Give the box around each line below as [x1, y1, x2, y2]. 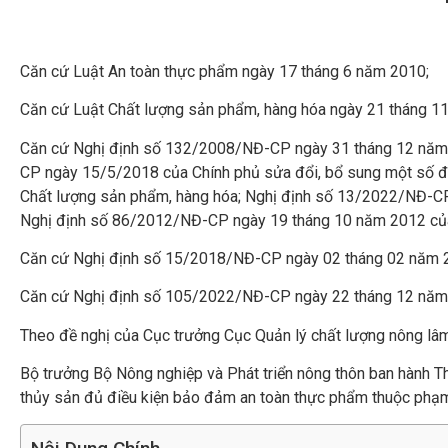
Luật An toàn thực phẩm [73, 61, 238, 81]
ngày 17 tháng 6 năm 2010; [238, 61, 429, 81]
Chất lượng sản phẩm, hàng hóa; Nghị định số [20, 186, 337, 206]
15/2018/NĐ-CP [165, 248, 282, 268]
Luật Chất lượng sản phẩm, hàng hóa [73, 100, 326, 120]
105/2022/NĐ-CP [165, 287, 291, 307]
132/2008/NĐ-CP [165, 138, 291, 158]
